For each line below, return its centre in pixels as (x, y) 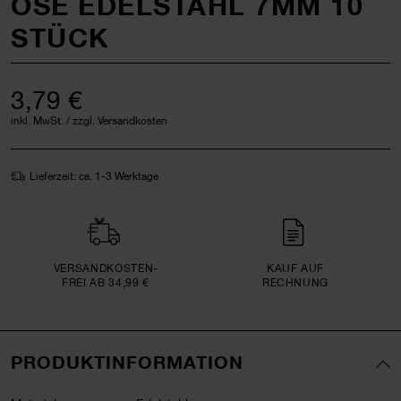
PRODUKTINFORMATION (127, 361)
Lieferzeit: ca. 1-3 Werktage (94, 175)
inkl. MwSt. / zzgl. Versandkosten (89, 120)
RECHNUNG (295, 282)
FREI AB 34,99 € (106, 282)
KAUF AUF (295, 268)
